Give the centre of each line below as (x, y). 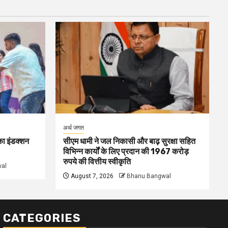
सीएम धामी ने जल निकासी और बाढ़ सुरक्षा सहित (129, 141)
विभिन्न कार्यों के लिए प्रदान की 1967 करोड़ (126, 151)
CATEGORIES (42, 218)
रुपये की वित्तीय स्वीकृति (97, 162)
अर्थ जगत (73, 128)
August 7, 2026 (91, 176)
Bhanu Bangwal (149, 176)
